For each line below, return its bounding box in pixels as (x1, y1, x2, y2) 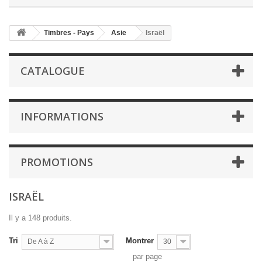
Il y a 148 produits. (9, 213, 72, 222)
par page (133, 252, 162, 261)
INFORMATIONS (20, 109, 104, 123)
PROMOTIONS (20, 155, 93, 169)
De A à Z (27, 237, 54, 246)
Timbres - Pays (44, 29, 94, 37)
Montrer (126, 236, 154, 245)
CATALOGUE (20, 64, 85, 78)
